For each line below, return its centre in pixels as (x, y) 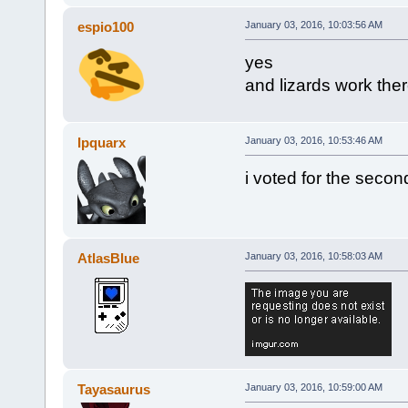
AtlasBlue (109, 259)
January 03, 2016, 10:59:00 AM (313, 388)
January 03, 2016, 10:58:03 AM (313, 256)
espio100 (106, 27)
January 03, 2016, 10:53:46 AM (313, 141)
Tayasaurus (114, 390)
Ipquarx (102, 143)
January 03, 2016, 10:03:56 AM (313, 25)
